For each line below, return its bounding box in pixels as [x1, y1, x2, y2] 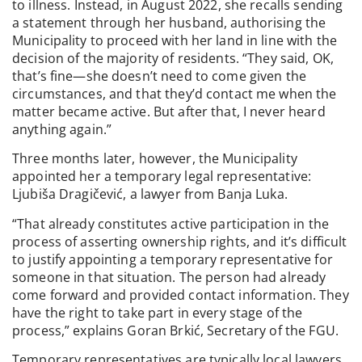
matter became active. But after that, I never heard [12, 103, 326, 121]
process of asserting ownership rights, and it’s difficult [12, 232, 347, 250]
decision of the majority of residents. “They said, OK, [12, 49, 335, 68]
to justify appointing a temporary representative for [12, 250, 333, 268]
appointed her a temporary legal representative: [12, 167, 312, 186]
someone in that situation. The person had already [12, 267, 326, 286]
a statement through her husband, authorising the [12, 14, 326, 32]
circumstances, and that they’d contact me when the [12, 85, 337, 103]
